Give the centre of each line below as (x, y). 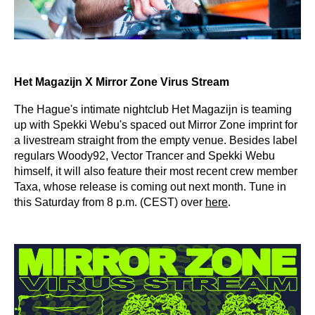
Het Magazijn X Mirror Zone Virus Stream (122, 82)
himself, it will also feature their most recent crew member (156, 172)
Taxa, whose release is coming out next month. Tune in (150, 187)
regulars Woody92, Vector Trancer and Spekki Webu (144, 156)
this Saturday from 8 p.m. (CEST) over (110, 202)
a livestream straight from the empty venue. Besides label (156, 141)
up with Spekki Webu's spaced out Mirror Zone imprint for (156, 125)
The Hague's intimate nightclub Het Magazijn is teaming (153, 110)
